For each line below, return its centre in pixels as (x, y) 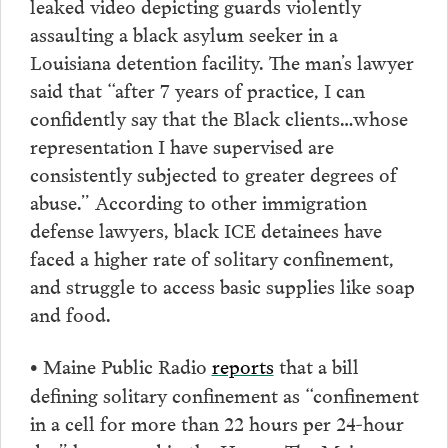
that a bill (316, 365)
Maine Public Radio (124, 365)
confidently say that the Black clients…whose (218, 117)
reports (242, 365)
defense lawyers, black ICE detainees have (205, 229)
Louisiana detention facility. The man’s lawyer (221, 61)
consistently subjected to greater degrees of (213, 173)
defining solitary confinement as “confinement (224, 394)
